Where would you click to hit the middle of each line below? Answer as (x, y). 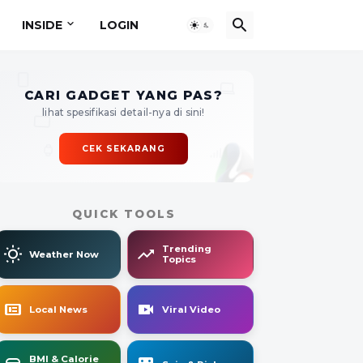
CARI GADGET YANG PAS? (124, 95)
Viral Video (191, 309)
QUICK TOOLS (124, 214)
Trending (186, 249)
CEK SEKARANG (124, 149)
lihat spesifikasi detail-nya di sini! (124, 112)
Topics (179, 259)
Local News (58, 309)
